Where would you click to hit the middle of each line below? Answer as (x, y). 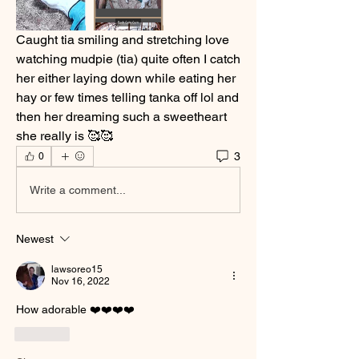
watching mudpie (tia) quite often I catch (128, 59)
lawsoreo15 (77, 270)
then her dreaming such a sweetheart (121, 117)
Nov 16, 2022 (81, 282)
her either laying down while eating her (126, 79)
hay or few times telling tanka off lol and (127, 98)
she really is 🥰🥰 (65, 136)
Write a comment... (78, 190)
